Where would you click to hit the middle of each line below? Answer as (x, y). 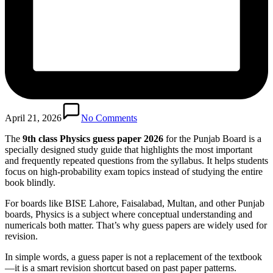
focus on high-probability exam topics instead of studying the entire (134, 171)
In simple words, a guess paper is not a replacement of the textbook (133, 257)
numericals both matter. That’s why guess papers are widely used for (136, 225)
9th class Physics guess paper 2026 (93, 138)
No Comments (109, 118)
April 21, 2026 (33, 118)
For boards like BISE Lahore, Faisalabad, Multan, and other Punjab (135, 203)
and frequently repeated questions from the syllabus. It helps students (136, 160)
